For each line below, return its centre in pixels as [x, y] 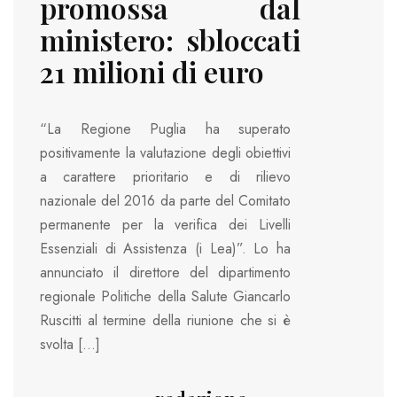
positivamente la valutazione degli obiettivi [165, 152]
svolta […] [70, 344]
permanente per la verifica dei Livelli [165, 224]
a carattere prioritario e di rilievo [165, 176]
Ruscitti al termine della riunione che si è [165, 320]
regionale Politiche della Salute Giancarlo [165, 296]
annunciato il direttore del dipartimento [165, 272]
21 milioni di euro [152, 72]
